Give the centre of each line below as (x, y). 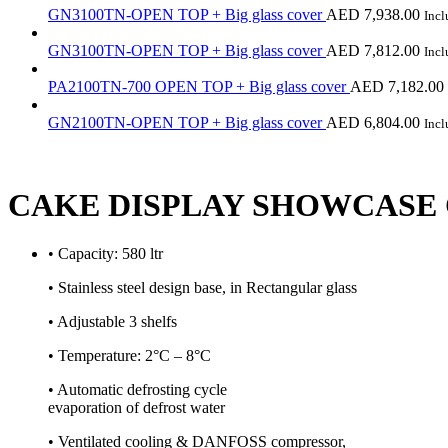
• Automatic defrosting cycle (137, 390)
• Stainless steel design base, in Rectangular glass (202, 288)
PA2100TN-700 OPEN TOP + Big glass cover (199, 86)
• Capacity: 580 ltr (105, 254)
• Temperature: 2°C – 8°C (129, 356)
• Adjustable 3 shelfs (112, 322)
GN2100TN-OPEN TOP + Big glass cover (187, 122)
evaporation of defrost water (136, 408)
